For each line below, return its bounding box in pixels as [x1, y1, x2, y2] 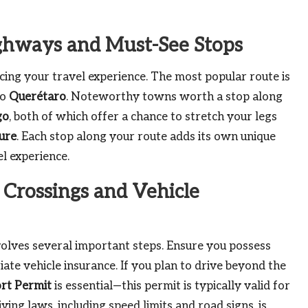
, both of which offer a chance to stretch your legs [9, 109, 277, 124]
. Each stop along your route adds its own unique [16, 129, 276, 144]
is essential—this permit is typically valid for [52, 278, 290, 293]
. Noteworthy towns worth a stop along [66, 89, 283, 104]
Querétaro [9, 89, 66, 104]
